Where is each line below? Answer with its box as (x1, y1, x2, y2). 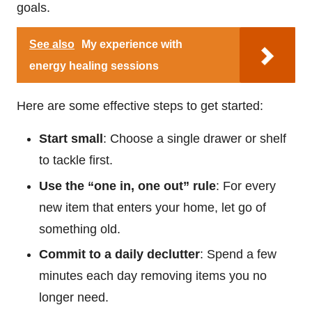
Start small (39, 132, 103, 146)
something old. (39, 221, 120, 236)
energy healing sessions (29, 60, 159, 72)
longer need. (39, 290, 109, 304)
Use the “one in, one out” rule (39, 178, 216, 193)
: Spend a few (200, 247, 276, 261)
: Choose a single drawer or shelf (103, 132, 286, 146)
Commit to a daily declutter (39, 247, 200, 261)
